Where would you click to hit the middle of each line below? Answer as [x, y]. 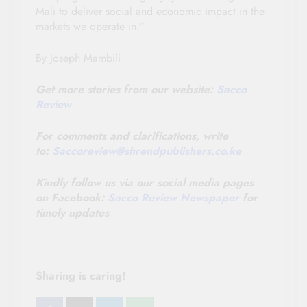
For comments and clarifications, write [132, 136]
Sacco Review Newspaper [175, 198]
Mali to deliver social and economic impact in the [150, 12]
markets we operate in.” [90, 27]
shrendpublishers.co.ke [183, 151]
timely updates [72, 213]
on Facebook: [72, 198]
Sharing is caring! [81, 276]
